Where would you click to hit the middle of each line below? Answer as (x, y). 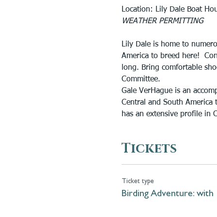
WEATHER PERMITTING (162, 21)
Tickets (149, 149)
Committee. (141, 79)
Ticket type (138, 181)
